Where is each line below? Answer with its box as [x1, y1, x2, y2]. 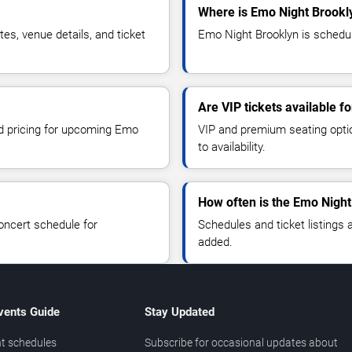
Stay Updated [144, 305, 214, 320]
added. [198, 235, 233, 250]
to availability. [198, 140, 266, 155]
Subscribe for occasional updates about [144, 336, 338, 350]
